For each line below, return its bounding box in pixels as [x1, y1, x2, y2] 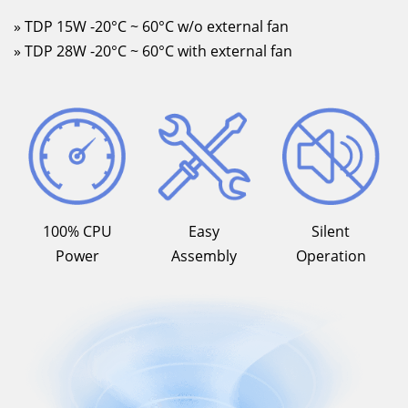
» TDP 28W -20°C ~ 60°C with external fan [14, 40, 292, 61]
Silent [311, 221, 351, 242]
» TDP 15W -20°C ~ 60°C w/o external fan [14, 15, 289, 36]
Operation [295, 246, 366, 267]
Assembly [170, 246, 237, 267]
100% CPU [42, 221, 112, 242]
